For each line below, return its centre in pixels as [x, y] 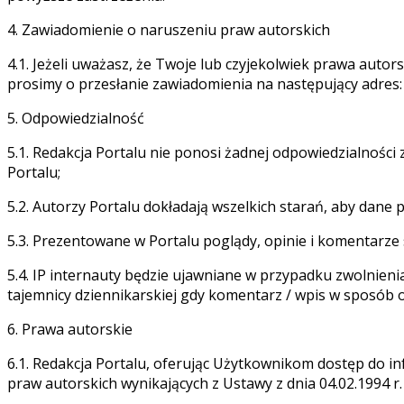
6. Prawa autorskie [70, 329]
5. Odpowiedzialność [76, 118]
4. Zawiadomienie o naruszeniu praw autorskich [169, 29]
